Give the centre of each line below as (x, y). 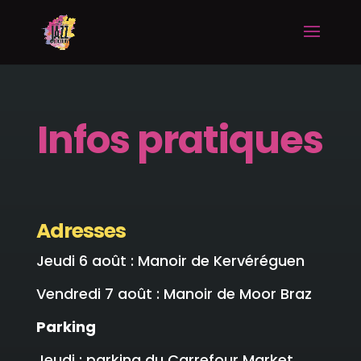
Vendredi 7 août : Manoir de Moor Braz (174, 294)
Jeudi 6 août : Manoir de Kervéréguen (170, 261)
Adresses (81, 231)
